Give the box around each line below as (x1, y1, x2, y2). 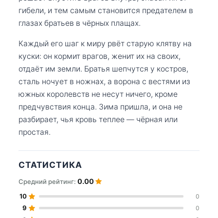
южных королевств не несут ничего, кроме (18, 89, 178, 99)
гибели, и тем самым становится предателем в (18, 5, 193, 15)
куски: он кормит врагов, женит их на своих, (18, 51, 181, 61)
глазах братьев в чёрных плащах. (18, 18, 141, 28)
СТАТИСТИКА (18, 159, 82, 170)
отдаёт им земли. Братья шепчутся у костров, (18, 64, 188, 73)
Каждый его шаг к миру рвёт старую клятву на (18, 38, 192, 48)
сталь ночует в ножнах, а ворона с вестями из (18, 76, 190, 86)
